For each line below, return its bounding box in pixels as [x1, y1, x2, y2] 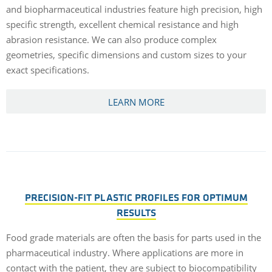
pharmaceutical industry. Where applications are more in [6, 246, 243, 259]
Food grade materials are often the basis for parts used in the [6, 231, 261, 243]
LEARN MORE [107, 95, 165, 108]
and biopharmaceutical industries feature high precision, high [6, 2, 262, 15]
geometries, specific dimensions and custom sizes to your [6, 48, 246, 61]
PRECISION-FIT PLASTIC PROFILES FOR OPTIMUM [24, 192, 248, 203]
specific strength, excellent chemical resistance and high [6, 18, 239, 30]
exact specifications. [6, 63, 89, 76]
